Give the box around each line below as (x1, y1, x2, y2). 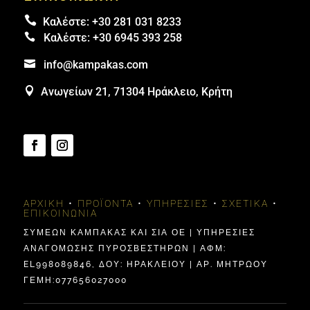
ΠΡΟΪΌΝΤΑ (77, 198, 134, 210)
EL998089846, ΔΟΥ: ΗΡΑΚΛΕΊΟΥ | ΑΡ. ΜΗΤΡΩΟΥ (23, 259, 268, 270)
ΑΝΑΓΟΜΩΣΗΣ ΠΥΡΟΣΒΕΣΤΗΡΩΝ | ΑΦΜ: (23, 244, 226, 254)
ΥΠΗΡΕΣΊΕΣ (146, 198, 209, 210)
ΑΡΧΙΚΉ (23, 198, 64, 210)
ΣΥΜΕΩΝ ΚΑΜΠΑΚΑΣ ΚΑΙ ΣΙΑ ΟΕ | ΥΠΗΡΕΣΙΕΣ (23, 228, 255, 238)
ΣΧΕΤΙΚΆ (221, 198, 268, 210)
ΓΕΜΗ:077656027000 (23, 275, 127, 286)
